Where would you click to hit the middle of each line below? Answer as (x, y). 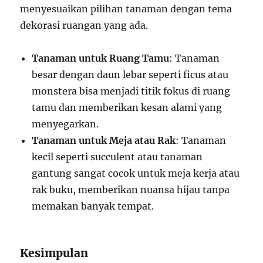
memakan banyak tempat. (93, 206)
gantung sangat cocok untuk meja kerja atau (136, 173)
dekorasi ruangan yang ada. (84, 25)
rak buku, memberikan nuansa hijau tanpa (131, 190)
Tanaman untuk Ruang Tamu (101, 58)
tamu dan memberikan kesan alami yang (127, 107)
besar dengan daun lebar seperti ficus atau (130, 75)
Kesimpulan (54, 253)
